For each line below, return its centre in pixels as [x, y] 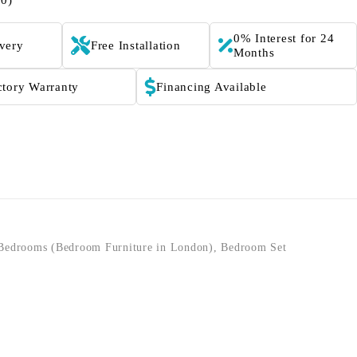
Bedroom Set [254, 247]
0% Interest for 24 [284, 38]
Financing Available [212, 87]
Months [254, 53]
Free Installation [135, 45]
